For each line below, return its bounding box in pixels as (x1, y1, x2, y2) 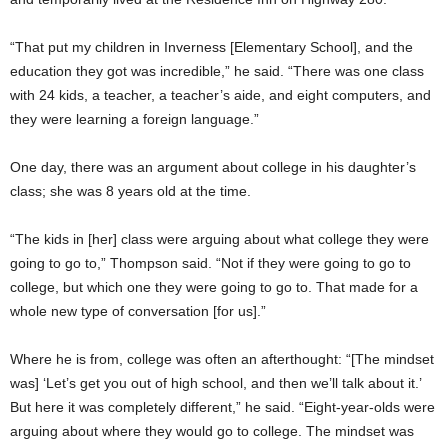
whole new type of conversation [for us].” (10, 302, 266, 319)
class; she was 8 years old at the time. (10, 182, 251, 199)
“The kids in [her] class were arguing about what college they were (10, 230, 429, 247)
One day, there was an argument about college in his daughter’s (10, 158, 416, 175)
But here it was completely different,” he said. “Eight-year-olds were (10, 398, 435, 415)
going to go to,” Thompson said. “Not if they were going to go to (10, 254, 411, 271)
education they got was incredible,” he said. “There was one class (10, 62, 424, 79)
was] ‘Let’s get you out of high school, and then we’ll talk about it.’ (10, 374, 421, 391)
